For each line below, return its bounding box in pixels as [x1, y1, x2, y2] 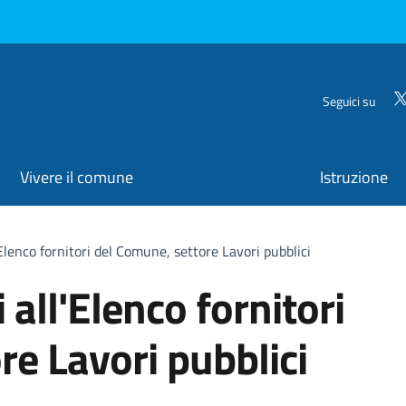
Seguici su [323, 91, 376, 111]
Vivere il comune [19, 165, 133, 190]
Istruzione [320, 165, 389, 190]
